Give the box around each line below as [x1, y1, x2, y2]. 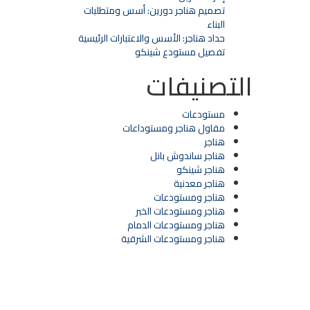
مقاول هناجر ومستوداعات [122, 119, 225, 137]
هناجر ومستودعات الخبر [135, 202, 225, 220]
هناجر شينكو [176, 161, 225, 179]
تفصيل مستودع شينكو [134, 43, 225, 61]
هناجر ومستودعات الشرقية [120, 230, 225, 248]
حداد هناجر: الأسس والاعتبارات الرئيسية [77, 29, 225, 47]
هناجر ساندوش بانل [149, 147, 225, 165]
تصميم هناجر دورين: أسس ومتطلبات [83, 1, 225, 19]
